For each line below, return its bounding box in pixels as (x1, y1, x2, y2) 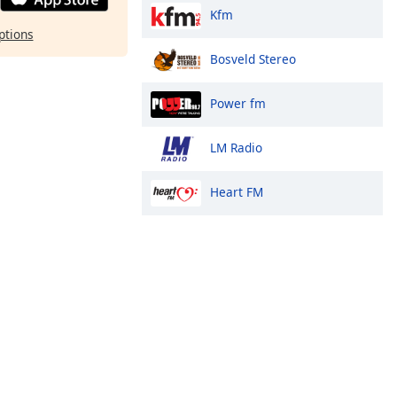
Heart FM (210, 183, 263, 200)
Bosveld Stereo (210, 50, 296, 67)
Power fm (210, 94, 266, 112)
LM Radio (210, 138, 262, 156)
